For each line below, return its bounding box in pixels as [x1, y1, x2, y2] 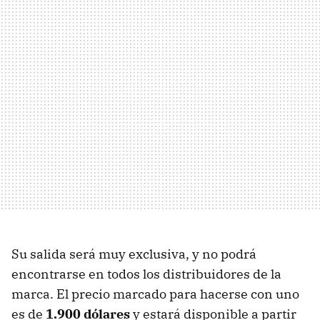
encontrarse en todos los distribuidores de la [11, 266, 281, 283]
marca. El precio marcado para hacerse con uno [11, 286, 299, 303]
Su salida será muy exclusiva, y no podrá [11, 246, 256, 263]
